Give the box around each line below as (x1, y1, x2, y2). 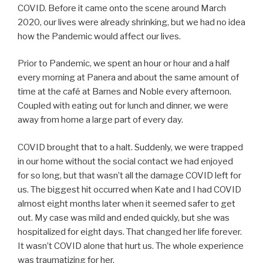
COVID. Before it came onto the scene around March (18, 2, 226, 14)
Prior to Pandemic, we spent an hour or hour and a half (18, 58, 230, 69)
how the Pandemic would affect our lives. (18, 31, 181, 42)
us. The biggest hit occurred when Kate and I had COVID (18, 184, 241, 195)
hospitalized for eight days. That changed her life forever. (18, 226, 242, 237)
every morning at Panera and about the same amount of (18, 72, 239, 83)
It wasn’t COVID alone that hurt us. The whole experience (18, 240, 244, 251)
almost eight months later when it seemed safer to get (18, 198, 235, 209)
